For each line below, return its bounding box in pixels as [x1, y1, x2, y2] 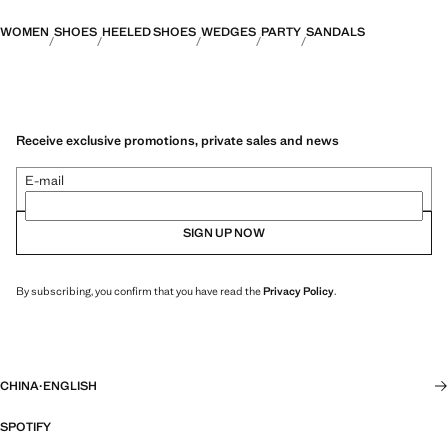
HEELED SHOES [102, 24, 196, 40]
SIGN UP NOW [183, 224, 265, 241]
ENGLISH [43, 378, 97, 394]
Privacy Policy [263, 283, 334, 298]
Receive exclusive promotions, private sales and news [16, 131, 339, 149]
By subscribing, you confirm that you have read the [16, 283, 263, 298]
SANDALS [306, 24, 365, 40]
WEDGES [201, 24, 256, 40]
